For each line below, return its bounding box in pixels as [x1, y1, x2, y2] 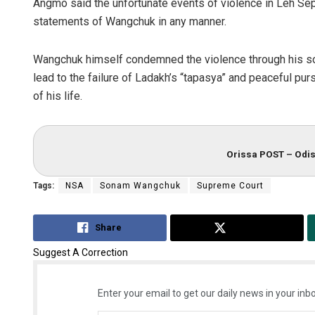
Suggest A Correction [33, 246, 128, 258]
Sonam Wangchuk [100, 181, 181, 191]
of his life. [33, 89, 82, 103]
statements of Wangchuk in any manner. [33, 14, 226, 28]
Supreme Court [197, 181, 264, 191]
